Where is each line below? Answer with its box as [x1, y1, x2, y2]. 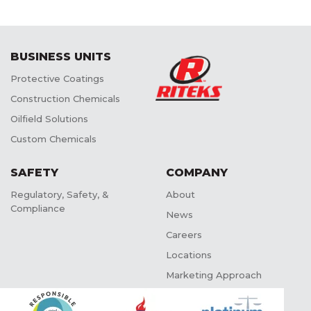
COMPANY [166, 165, 228, 179]
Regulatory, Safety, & [10, 188, 109, 200]
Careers [166, 228, 202, 240]
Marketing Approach [166, 269, 262, 280]
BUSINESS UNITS [10, 49, 111, 63]
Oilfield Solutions [10, 112, 88, 124]
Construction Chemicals [10, 92, 120, 104]
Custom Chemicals [10, 133, 96, 144]
